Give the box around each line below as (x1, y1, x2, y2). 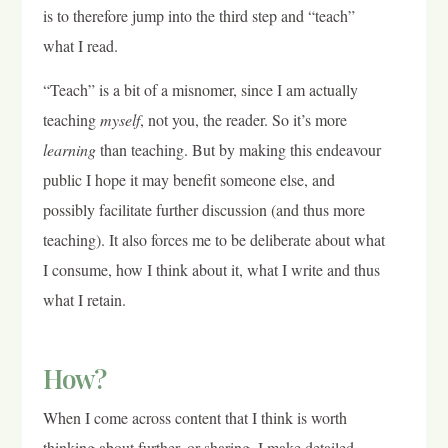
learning (42, 139, 96, 161)
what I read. (42, 34, 118, 56)
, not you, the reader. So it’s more (139, 109, 347, 131)
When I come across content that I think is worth (42, 407, 347, 429)
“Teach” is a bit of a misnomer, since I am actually (42, 79, 358, 101)
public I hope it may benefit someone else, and (42, 169, 335, 191)
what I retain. (42, 289, 126, 311)
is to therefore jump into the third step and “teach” (42, 4, 355, 26)
